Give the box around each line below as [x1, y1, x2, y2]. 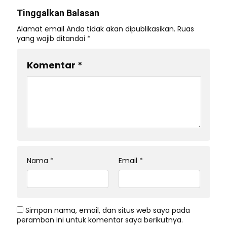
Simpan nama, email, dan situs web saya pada [25, 205, 190, 215]
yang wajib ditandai [17, 33, 87, 44]
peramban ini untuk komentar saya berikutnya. [17, 214, 183, 225]
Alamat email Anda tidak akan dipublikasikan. [17, 23, 175, 34]
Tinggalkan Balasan [17, 7, 99, 18]
